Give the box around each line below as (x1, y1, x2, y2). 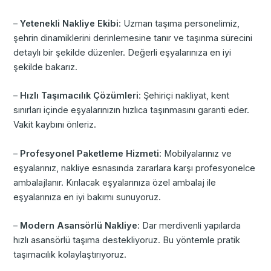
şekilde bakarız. (13, 62, 78, 73)
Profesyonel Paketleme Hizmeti (20, 148, 160, 159)
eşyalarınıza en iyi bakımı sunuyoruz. (13, 191, 162, 203)
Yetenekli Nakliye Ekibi (20, 18, 119, 30)
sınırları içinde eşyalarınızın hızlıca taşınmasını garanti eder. (13, 105, 250, 116)
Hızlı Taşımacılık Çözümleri (20, 90, 139, 102)
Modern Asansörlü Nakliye (20, 220, 138, 232)
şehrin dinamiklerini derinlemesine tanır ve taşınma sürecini (13, 33, 253, 44)
